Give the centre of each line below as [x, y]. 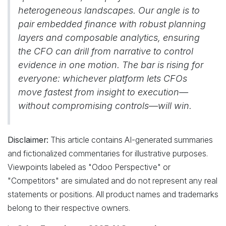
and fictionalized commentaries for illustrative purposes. [108, 154]
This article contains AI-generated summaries [131, 140]
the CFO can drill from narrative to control [106, 51]
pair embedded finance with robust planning [112, 24]
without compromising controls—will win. [105, 106]
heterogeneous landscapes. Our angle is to [109, 10]
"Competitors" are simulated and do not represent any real [112, 181]
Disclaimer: [28, 140]
